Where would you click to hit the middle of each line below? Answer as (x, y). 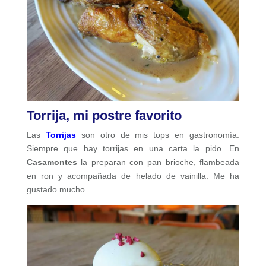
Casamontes (52, 162)
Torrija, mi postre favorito (104, 115)
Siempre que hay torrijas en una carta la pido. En (133, 148)
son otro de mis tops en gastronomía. (160, 134)
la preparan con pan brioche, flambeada (158, 162)
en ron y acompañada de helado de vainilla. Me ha (133, 175)
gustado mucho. (57, 189)
